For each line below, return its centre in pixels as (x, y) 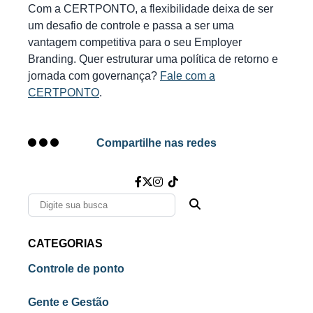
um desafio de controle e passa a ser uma (131, 25)
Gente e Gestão (68, 302)
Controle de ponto (76, 268)
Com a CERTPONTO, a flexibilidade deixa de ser (151, 8)
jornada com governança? (94, 75)
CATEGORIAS (65, 243)
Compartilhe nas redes (156, 143)
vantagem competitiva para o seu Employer (135, 42)
